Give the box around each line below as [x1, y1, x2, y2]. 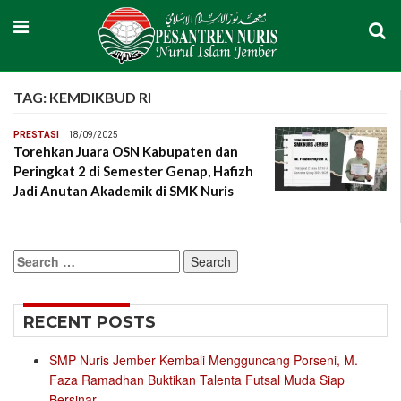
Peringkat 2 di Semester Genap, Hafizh [13, 163, 253, 180]
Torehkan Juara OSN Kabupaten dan [13, 143, 238, 160]
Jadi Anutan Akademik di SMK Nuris [13, 183, 234, 200]
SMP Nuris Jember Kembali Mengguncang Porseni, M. [49, 351, 358, 370]
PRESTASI [13, 130, 59, 141]
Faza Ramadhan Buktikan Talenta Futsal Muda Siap [49, 371, 345, 389]
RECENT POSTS [23, 312, 156, 333]
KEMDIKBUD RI [49, 89, 151, 107]
